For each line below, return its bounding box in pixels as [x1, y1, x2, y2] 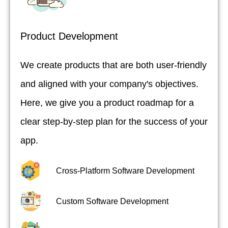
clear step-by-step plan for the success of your [20, 117, 208, 127]
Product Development [20, 31, 118, 42]
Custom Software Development [56, 196, 168, 206]
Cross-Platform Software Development [56, 166, 194, 175]
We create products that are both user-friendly [20, 60, 207, 71]
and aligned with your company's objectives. [20, 79, 198, 90]
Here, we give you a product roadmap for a [20, 98, 194, 108]
